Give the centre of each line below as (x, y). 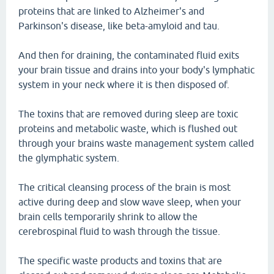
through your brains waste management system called (136, 143)
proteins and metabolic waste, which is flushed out (128, 128)
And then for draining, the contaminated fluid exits (129, 55)
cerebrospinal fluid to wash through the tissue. (119, 231)
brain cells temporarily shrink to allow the (108, 217)
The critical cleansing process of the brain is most (124, 187)
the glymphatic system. (69, 158)
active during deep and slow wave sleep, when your (130, 202)
